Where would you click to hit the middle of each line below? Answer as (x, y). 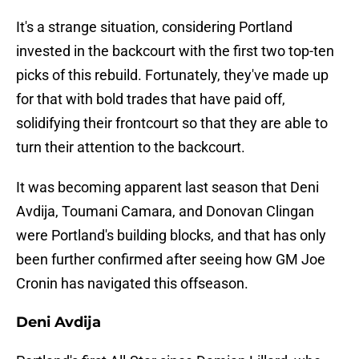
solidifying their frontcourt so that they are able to (172, 123)
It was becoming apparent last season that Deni (167, 188)
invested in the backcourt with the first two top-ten (175, 51)
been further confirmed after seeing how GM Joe (171, 260)
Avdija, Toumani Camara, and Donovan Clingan (165, 212)
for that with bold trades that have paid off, (151, 99)
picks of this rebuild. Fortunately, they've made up (172, 75)
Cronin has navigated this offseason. (132, 284)
